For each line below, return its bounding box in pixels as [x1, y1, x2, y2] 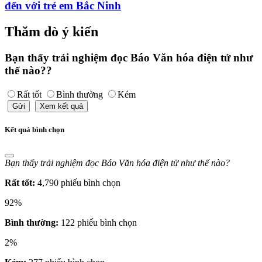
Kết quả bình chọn [5, 125, 64, 134]
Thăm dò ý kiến [5, 24, 98, 40]
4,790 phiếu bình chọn [37, 178, 120, 188]
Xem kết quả [40, 101, 83, 111]
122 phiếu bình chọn [61, 218, 137, 228]
